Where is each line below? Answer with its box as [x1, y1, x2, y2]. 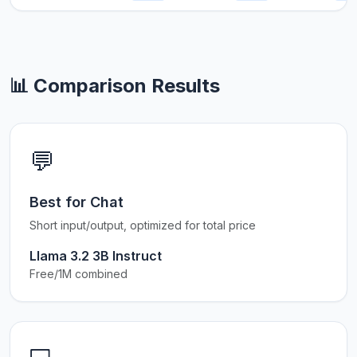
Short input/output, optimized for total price [29, 218, 256, 232]
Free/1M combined [29, 267, 127, 280]
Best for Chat [29, 194, 124, 210]
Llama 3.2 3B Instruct [29, 248, 162, 264]
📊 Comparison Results [10, 74, 220, 97]
